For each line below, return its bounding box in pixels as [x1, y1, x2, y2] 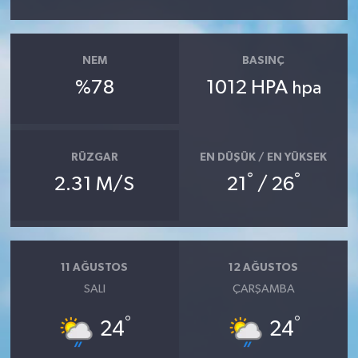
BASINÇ [242, 54, 285, 66]
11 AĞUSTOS [61, 261, 129, 273]
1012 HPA [205, 78, 292, 97]
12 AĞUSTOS [229, 261, 299, 273]
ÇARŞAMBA [232, 283, 295, 295]
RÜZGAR [70, 151, 118, 163]
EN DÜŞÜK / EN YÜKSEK [200, 151, 328, 163]
